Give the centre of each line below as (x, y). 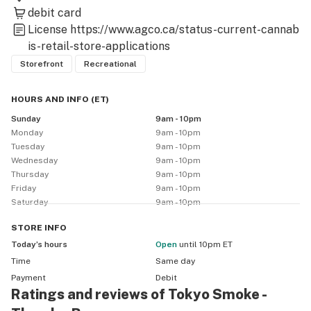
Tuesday (28, 146)
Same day (175, 261)
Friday (24, 188)
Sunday (26, 119)
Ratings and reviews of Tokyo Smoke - (139, 294)
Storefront (42, 64)
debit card (54, 13)
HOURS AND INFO (50, 99)
